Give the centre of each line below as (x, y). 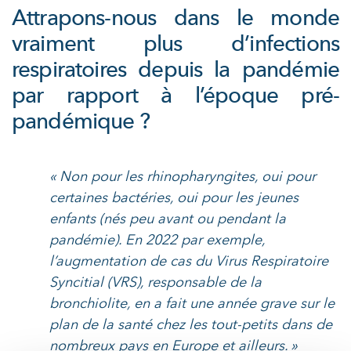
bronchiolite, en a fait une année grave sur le (192, 304)
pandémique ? (81, 122)
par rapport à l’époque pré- (175, 96)
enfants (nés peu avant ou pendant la (168, 219)
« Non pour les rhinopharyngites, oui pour (183, 177)
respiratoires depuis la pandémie (175, 70)
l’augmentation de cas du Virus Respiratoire (189, 262)
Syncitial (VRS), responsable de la (156, 283)
